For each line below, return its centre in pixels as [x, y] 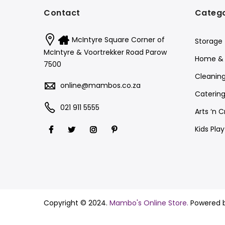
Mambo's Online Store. [149, 203]
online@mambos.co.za [100, 86]
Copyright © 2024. [77, 203]
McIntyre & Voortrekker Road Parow [105, 52]
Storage [208, 41]
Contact [62, 13]
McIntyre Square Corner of [118, 40]
